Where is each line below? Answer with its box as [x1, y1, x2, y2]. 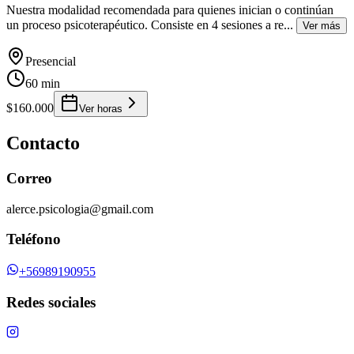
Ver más [303, 20, 341, 32]
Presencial [25, 55, 76, 69]
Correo [6, 169, 52, 186]
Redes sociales [6, 293, 96, 311]
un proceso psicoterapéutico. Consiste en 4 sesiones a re [6, 18, 284, 32]
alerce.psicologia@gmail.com [6, 201, 153, 216]
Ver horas [79, 103, 122, 115]
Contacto [6, 132, 80, 153]
